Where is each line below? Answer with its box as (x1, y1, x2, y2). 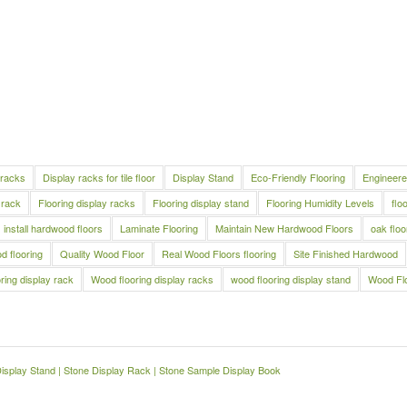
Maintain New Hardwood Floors (215, 220, 353, 235)
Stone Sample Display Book (159, 362, 281, 377)
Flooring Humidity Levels (266, 194, 374, 210)
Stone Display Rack (64, 362, 151, 377)
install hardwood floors (4, 220, 103, 235)
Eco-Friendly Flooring (251, 169, 345, 184)
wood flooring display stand (231, 271, 351, 286)
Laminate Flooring (120, 220, 198, 235)
